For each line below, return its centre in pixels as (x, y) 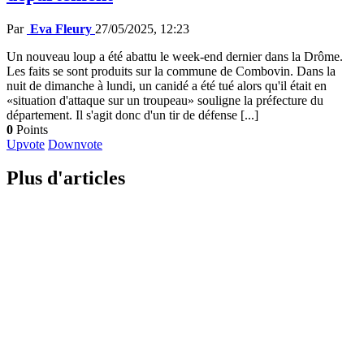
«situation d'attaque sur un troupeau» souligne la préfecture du (165, 100)
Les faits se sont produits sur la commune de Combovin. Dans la (171, 71)
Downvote (75, 144)
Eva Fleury (61, 28)
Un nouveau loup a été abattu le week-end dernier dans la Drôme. (175, 56)
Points (30, 129)
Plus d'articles (66, 178)
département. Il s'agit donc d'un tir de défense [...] (132, 115)
